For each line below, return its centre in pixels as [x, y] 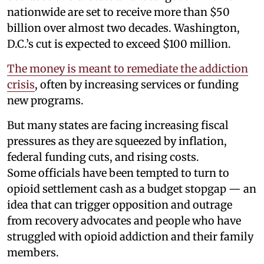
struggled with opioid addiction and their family [130, 237]
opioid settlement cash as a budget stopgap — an [132, 189]
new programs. [45, 101]
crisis [21, 85]
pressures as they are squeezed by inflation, [117, 141]
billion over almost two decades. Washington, [123, 28]
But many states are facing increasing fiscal [118, 126]
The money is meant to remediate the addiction [128, 69]
